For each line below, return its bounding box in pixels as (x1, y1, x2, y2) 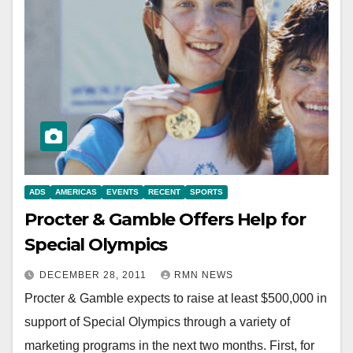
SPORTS (190, 188, 223, 197)
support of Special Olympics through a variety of (24, 315, 290, 329)
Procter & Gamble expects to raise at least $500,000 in (24, 292, 327, 306)
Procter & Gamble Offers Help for (24, 209, 306, 231)
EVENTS (106, 188, 139, 197)
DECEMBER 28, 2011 (39, 269, 150, 281)
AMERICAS (55, 188, 97, 197)
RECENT (148, 188, 180, 197)
